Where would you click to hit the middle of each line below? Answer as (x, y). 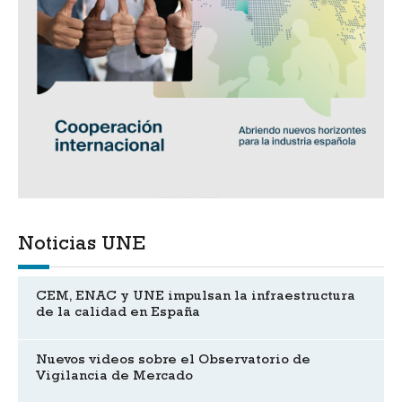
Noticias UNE (82, 246)
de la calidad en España (118, 314)
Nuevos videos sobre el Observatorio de (173, 361)
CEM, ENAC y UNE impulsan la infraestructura (196, 297)
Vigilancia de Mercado (114, 377)
